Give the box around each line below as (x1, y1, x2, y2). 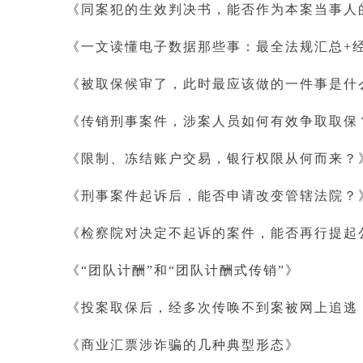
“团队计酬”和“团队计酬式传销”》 (81, 263, 300, 277)
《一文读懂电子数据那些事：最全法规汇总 (66, 40, 344, 53)
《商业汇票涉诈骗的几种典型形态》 (66, 338, 300, 352)
